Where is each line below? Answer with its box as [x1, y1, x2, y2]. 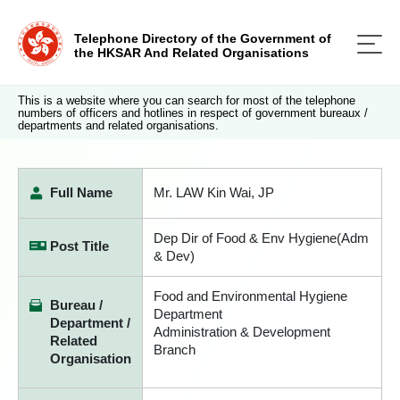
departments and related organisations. [18, 119, 219, 132]
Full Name [50, 185, 112, 200]
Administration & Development [154, 324, 330, 339]
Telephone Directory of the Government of [74, 31, 331, 46]
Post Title [50, 238, 109, 254]
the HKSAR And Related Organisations [74, 46, 309, 60]
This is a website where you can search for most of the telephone [18, 94, 355, 107]
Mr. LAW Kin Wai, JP [154, 185, 274, 200]
